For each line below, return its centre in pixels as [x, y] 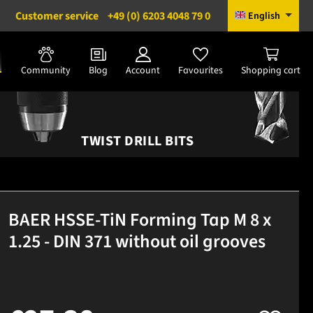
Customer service [57, 16]
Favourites [201, 70]
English [264, 16]
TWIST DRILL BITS [137, 141]
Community [46, 70]
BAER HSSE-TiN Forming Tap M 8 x [140, 219]
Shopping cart [271, 70]
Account [143, 70]
